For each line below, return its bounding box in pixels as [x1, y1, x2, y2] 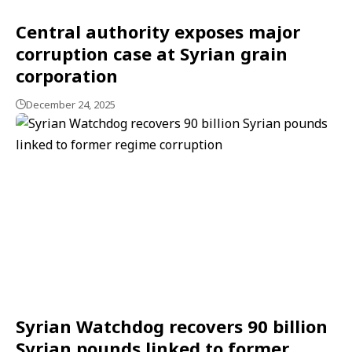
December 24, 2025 [26, 97, 115, 112]
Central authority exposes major [16, 19, 300, 43]
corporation [16, 63, 118, 87]
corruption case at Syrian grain [16, 41, 288, 65]
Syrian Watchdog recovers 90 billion [16, 313, 328, 338]
